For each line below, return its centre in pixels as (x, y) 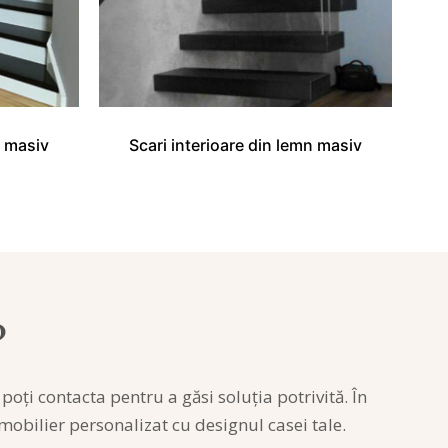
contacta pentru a (108, 396)
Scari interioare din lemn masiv (245, 144)
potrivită (310, 396)
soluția (245, 396)
